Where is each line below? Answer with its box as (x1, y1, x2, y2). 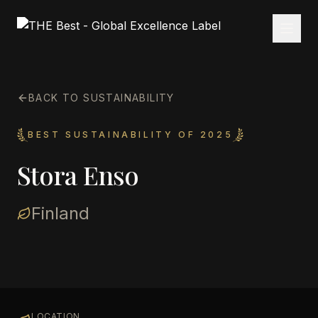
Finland (31, 203, 89, 224)
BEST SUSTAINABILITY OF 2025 (28, 129, 234, 140)
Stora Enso (17, 158, 138, 192)
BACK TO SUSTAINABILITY (28, 92, 175, 104)
